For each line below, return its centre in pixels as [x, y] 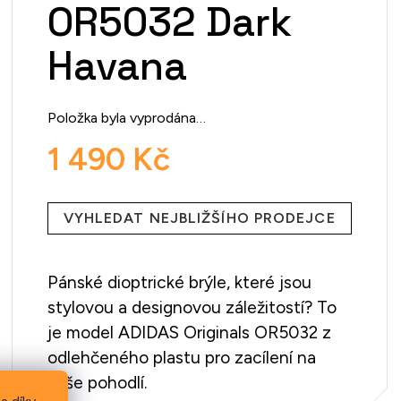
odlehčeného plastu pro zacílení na [181, 358]
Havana [117, 66]
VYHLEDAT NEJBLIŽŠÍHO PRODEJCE [199, 218]
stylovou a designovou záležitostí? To [192, 307]
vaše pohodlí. [97, 383]
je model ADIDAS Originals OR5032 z [189, 333]
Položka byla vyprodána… [126, 118]
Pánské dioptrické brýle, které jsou [179, 282]
